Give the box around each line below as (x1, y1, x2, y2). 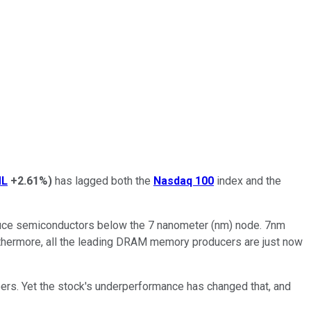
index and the (217, 174, 281, 187)
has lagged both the (52, 174, 151, 187)
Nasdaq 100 (153, 174, 214, 187)
